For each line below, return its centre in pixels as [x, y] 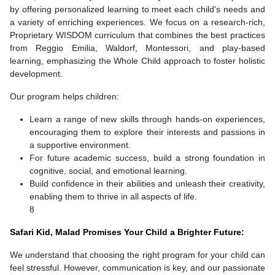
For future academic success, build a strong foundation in [147, 157]
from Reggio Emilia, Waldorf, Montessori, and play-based [137, 48]
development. [37, 73]
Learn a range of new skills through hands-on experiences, [147, 119]
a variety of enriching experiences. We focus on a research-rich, [137, 22]
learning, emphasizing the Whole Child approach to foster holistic [137, 60]
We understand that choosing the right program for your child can [137, 254]
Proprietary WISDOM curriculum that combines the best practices [137, 35]
